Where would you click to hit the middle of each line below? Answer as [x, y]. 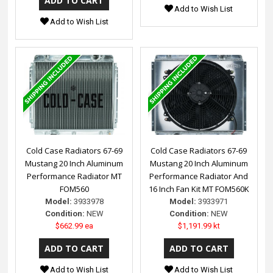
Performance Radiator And [199, 176]
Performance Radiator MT [74, 176]
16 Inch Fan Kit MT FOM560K [199, 189]
